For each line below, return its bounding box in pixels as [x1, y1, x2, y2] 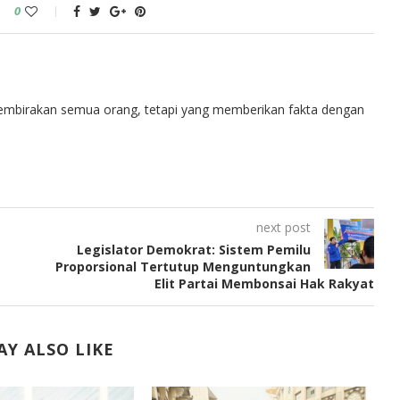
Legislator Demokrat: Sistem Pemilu [76, 241, 311, 258]
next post [255, 219, 311, 236]
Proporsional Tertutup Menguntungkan [54, 258, 311, 275]
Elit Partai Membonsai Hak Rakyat [154, 275, 374, 292]
